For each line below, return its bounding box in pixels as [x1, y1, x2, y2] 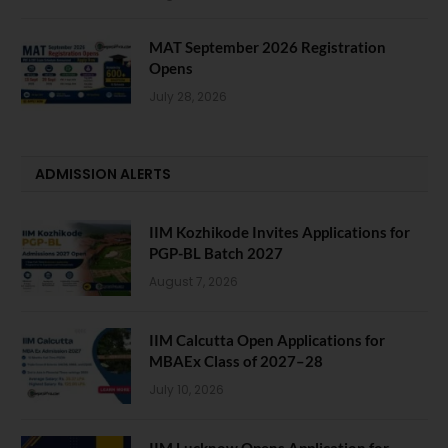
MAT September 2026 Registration [149, 38, 386, 57]
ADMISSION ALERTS [35, 164, 171, 185]
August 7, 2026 [149, 273, 238, 291]
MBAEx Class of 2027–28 [149, 352, 323, 371]
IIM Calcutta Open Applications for [149, 331, 385, 350]
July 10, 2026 [149, 381, 224, 399]
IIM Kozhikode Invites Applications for [149, 223, 410, 242]
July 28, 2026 [149, 88, 227, 106]
